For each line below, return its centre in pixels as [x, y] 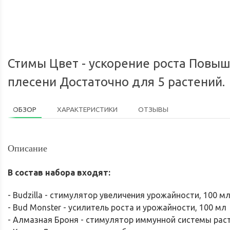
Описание [27, 148]
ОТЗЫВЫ [153, 109]
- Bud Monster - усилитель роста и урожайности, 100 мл [117, 207]
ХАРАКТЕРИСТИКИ [87, 109]
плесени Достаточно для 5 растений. [116, 82]
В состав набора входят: [59, 172]
